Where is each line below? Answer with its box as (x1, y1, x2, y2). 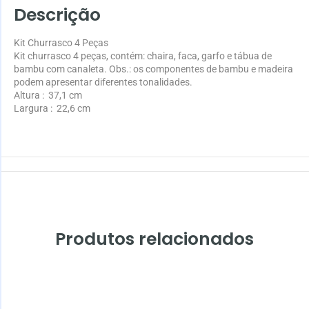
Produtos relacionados (55, 226, 254, 251)
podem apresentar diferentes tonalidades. (14, 76, 192, 88)
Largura (14, 102, 48, 114)
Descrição (14, 2, 101, 27)
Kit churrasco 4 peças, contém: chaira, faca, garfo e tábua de (14, 50, 272, 61)
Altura (14, 89, 40, 101)
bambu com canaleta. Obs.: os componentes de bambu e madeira (14, 63, 293, 74)
